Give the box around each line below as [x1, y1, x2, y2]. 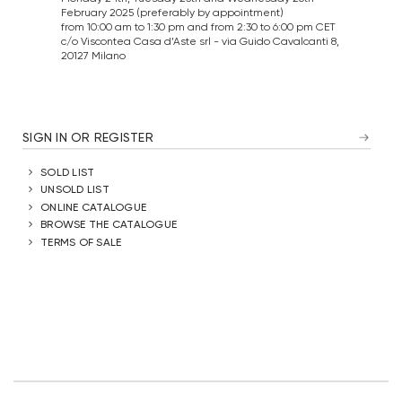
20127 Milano [60, 48, 126, 62]
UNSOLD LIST [40, 182, 109, 197]
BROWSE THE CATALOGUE [40, 217, 177, 232]
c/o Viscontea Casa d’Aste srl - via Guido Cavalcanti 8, [60, 33, 339, 48]
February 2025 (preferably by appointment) [60, 4, 284, 19]
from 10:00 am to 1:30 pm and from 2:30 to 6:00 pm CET [60, 19, 336, 33]
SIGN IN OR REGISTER [22, 129, 153, 145]
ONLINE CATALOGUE [40, 199, 146, 214]
